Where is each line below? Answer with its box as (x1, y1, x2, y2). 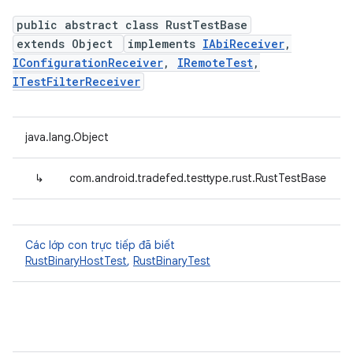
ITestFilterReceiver (13, 74, 140, 89)
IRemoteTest (177, 55, 253, 70)
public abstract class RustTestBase (17, 17, 247, 32)
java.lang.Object (25, 130, 109, 144)
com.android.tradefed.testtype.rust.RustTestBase (69, 171, 326, 185)
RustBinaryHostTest (25, 254, 127, 268)
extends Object (17, 36, 120, 51)
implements (128, 36, 203, 51)
